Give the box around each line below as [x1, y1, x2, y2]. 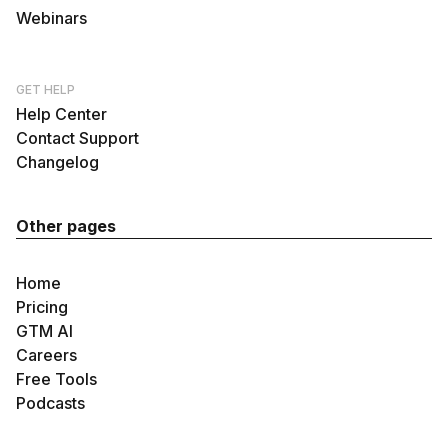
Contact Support [16, 128, 139, 148]
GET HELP [16, 82, 75, 97]
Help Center [16, 104, 107, 124]
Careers [16, 345, 77, 365]
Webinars [16, 8, 87, 28]
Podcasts [16, 393, 85, 413]
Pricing [16, 297, 68, 317]
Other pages [16, 216, 116, 236]
